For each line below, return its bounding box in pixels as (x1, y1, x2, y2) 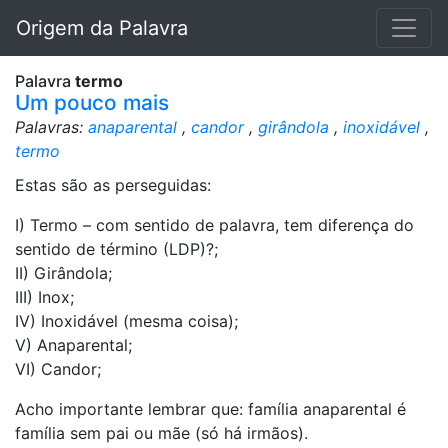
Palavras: (15, 117, 88, 137)
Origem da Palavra (16, 16, 188, 40)
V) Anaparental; (15, 335, 132, 355)
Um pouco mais (15, 90, 169, 115)
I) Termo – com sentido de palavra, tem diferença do (15, 215, 414, 235)
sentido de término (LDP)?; (15, 239, 218, 259)
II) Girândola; (15, 263, 112, 283)
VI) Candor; (15, 359, 101, 379)
